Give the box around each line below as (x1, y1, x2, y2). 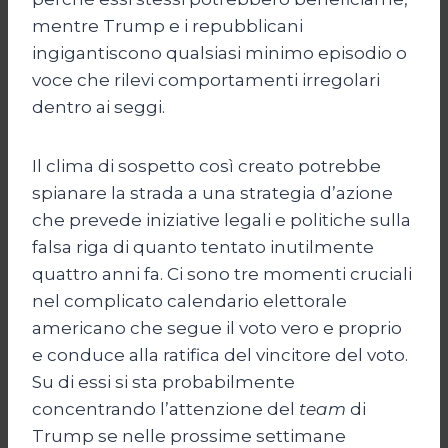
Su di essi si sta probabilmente (32, 371, 295, 392)
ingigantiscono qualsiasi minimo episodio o (32, 42, 407, 63)
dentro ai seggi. (32, 96, 165, 117)
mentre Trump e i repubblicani (32, 15, 303, 36)
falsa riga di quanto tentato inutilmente (32, 236, 374, 257)
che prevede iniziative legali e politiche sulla (32, 209, 411, 230)
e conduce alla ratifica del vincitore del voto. (32, 344, 408, 365)
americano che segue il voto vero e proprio (32, 317, 402, 338)
